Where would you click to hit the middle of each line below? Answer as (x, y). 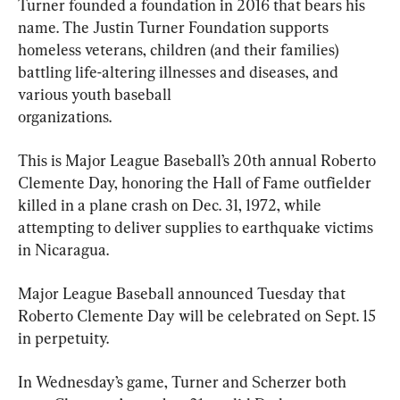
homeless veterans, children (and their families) (180, 50)
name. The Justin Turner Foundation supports (175, 28)
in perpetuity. (63, 338)
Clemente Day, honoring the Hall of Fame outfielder (196, 183)
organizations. (65, 117)
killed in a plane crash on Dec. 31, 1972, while (171, 205)
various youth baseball (95, 95)
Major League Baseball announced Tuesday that (183, 294)
